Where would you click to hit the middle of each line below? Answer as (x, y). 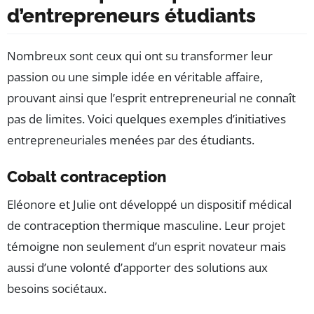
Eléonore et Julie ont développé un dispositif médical (149, 205)
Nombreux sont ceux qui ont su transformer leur (140, 56)
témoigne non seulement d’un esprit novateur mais (146, 247)
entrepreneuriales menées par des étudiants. (131, 140)
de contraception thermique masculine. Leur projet (146, 226)
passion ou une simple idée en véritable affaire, (135, 77)
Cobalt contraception (87, 177)
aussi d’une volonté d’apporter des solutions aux (137, 268)
